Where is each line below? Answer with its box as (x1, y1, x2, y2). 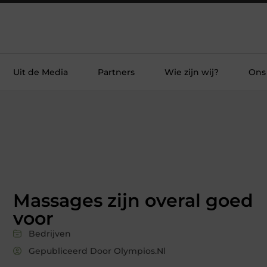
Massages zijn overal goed (13, 189, 253, 212)
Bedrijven (29, 228, 71, 239)
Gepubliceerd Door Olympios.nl (29, 245, 166, 256)
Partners (98, 67, 135, 77)
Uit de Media (13, 67, 68, 77)
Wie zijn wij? (164, 67, 219, 77)
